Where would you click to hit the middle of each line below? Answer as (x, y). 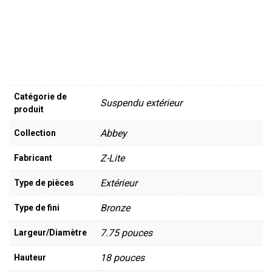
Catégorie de (40, 96)
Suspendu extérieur (141, 103)
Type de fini (37, 207)
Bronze (115, 208)
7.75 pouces (126, 233)
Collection (35, 133)
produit (29, 109)
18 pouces (122, 257)
